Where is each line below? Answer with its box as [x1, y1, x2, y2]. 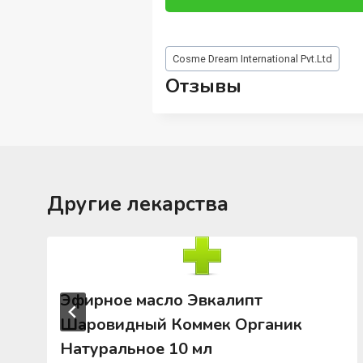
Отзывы [165, 73, 242, 100]
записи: [165, 62, 210, 78]
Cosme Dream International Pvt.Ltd [173, 53, 332, 65]
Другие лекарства [47, 190, 229, 219]
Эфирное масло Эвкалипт [60, 289, 263, 312]
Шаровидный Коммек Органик [60, 314, 303, 336]
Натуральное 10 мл [60, 338, 213, 361]
